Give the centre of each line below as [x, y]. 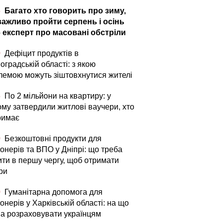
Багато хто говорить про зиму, [64, 11]
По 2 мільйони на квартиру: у [57, 96]
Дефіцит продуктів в [41, 53]
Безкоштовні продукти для [52, 139]
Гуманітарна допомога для [53, 192]
